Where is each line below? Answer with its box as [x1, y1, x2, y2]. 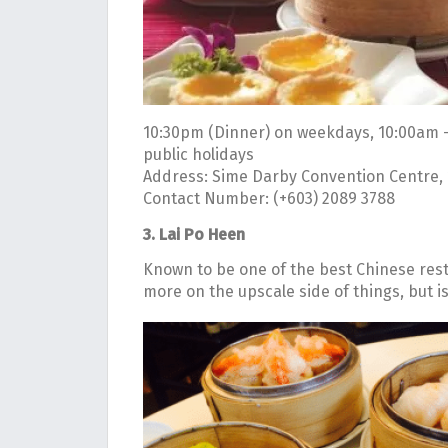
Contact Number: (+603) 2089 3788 [143, 189, 395, 209]
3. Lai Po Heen [143, 224, 245, 244]
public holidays [143, 145, 254, 165]
